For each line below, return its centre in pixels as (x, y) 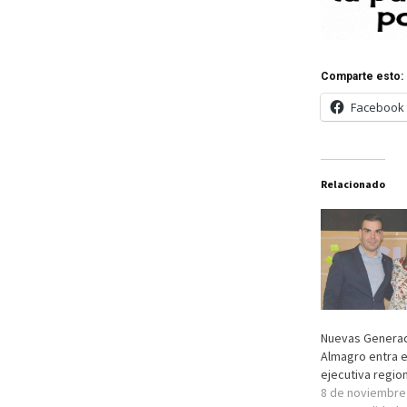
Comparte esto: (362, 77)
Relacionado (352, 184)
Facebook (377, 108)
